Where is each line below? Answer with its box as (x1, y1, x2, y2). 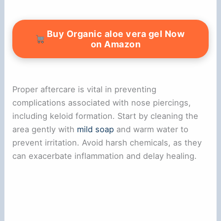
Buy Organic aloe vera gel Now (46, 28, 184, 39)
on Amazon (90, 38, 141, 49)
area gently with (12, 124, 77, 134)
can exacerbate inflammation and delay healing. (12, 150, 197, 161)
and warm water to (114, 124, 189, 134)
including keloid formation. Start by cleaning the (12, 110, 199, 121)
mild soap (77, 124, 114, 134)
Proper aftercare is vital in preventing (12, 84, 157, 94)
